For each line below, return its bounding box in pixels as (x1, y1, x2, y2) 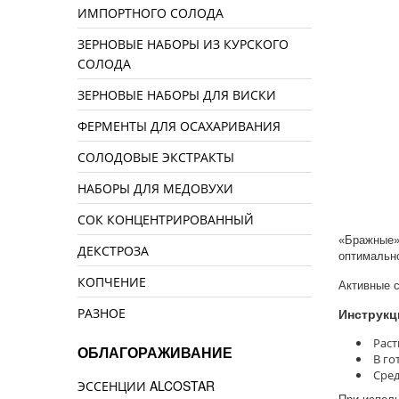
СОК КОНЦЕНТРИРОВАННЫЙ (77, 210, 254, 229)
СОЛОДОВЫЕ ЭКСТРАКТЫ (77, 148, 234, 167)
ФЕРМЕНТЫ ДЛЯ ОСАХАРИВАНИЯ (77, 117, 281, 135)
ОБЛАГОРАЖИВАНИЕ (77, 346, 232, 362)
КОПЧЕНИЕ (77, 273, 146, 291)
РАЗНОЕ (77, 304, 126, 322)
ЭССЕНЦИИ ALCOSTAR (77, 377, 215, 395)
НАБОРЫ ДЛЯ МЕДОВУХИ (77, 179, 233, 198)
